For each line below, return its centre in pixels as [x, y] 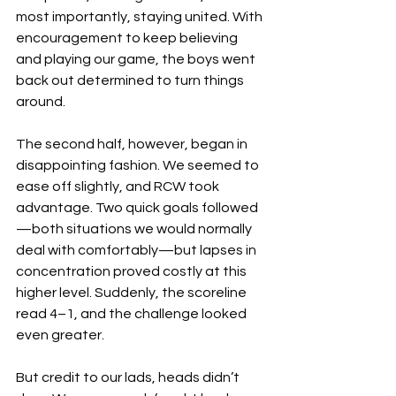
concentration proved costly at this [133, 271]
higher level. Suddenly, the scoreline [133, 293]
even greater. [60, 335]
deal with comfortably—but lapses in [137, 250]
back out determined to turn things [131, 80]
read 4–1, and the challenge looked [133, 314]
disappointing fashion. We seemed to [139, 165]
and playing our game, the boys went [137, 59]
